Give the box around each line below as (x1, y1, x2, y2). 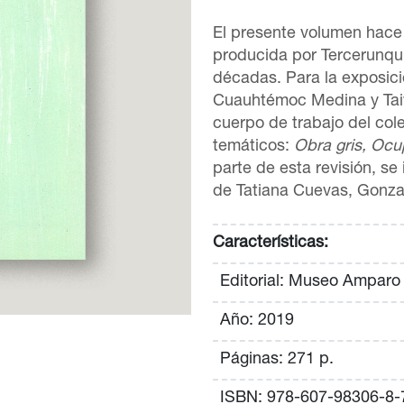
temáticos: (213, 139, 294, 155)
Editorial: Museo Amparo (220, 273, 400, 290)
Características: (213, 234, 328, 252)
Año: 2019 (220, 312, 294, 329)
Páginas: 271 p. (220, 351, 334, 368)
